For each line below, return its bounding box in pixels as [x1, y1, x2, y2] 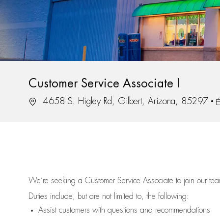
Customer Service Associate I [28, 78, 180, 90]
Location [28, 96, 55, 106]
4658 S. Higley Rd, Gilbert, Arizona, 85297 [40, 97, 208, 106]
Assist [38, 206, 56, 215]
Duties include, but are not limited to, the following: [28, 192, 189, 201]
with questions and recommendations [90, 206, 210, 215]
